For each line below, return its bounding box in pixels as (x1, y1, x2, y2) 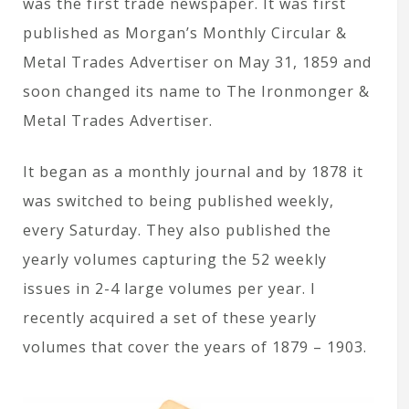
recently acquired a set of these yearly (23, 307, 317, 328)
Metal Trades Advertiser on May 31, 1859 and (23, 51, 372, 72)
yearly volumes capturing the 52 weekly (23, 248, 327, 269)
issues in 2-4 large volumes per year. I (23, 278, 316, 299)
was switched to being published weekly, (23, 190, 334, 211)
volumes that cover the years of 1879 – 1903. (23, 336, 367, 357)
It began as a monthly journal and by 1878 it (23, 161, 363, 182)
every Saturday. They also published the (23, 219, 331, 240)
